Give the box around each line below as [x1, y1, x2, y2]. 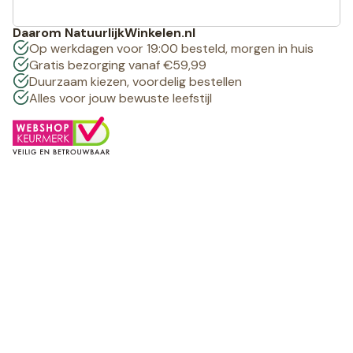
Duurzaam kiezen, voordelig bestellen [28, 73, 242, 91]
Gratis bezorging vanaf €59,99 [28, 57, 206, 74]
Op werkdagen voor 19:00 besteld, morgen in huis [28, 40, 314, 58]
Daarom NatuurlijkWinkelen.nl [13, 24, 195, 42]
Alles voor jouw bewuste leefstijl [28, 90, 212, 107]
